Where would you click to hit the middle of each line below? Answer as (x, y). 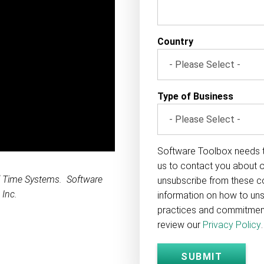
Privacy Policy (232, 225)
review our (180, 225)
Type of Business (196, 96)
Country (176, 42)
